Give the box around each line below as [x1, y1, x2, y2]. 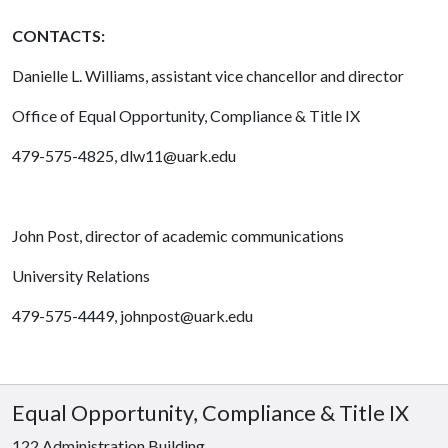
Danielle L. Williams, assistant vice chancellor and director [12, 66, 404, 85]
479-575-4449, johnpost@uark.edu [12, 306, 253, 325]
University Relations [12, 266, 150, 285]
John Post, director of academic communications [12, 226, 344, 245]
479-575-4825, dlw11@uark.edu [12, 146, 236, 165]
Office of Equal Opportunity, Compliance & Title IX [12, 106, 360, 125]
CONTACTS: [12, 26, 105, 45]
